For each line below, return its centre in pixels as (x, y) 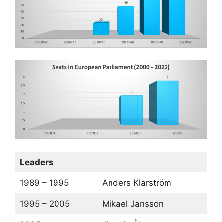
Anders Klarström (137, 183)
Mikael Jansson (133, 203)
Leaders (36, 162)
